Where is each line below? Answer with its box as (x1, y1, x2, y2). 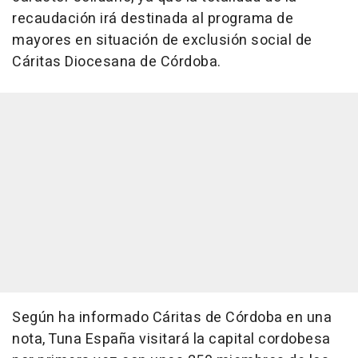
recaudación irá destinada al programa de (12, 8, 293, 30)
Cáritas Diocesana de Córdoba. (12, 51, 221, 74)
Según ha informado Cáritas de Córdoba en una (12, 307, 332, 329)
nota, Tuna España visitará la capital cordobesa (12, 328, 331, 351)
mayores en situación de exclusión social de (12, 30, 312, 52)
